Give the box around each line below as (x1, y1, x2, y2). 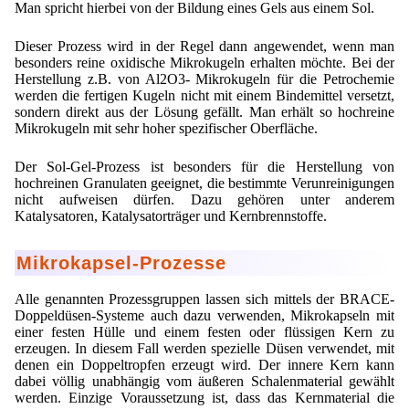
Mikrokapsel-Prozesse (16, 253, 226, 274)
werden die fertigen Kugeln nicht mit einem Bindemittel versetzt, (15, 88, 394, 104)
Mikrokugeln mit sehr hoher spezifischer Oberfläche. (15, 121, 318, 137)
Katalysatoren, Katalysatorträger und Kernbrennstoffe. (15, 208, 327, 225)
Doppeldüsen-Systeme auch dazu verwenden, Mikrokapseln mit (15, 307, 394, 323)
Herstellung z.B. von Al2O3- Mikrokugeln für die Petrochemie (15, 71, 394, 88)
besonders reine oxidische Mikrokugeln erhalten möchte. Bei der (15, 55, 394, 71)
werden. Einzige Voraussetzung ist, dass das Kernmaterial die (15, 389, 394, 405)
